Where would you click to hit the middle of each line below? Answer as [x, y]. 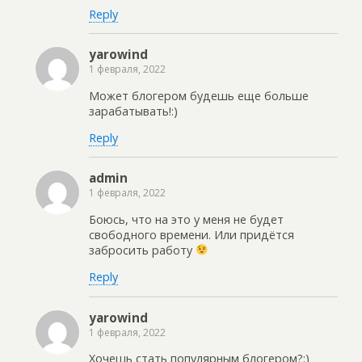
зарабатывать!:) [133, 111]
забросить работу [142, 250]
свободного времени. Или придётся [192, 234]
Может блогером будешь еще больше [199, 95]
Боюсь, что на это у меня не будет [186, 219]
